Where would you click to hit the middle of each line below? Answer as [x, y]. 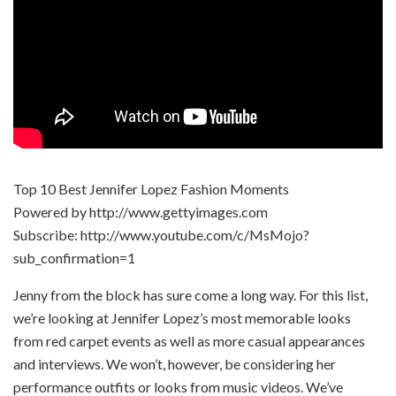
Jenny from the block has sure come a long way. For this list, [190, 294]
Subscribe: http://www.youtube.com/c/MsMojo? [161, 234]
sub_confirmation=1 [74, 257]
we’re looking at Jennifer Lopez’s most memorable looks [182, 317]
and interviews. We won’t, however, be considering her [175, 363]
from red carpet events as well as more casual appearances [189, 340]
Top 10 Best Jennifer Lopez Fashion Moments [151, 188]
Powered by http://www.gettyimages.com [141, 211]
